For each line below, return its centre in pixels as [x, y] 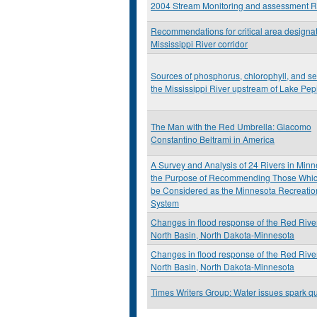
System [165, 203]
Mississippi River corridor [199, 44]
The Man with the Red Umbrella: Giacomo [231, 126]
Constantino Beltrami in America [213, 139]
